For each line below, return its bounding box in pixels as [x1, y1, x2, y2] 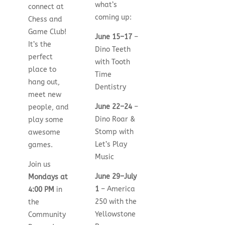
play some [28, 115, 63, 124]
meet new [28, 90, 61, 99]
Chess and [28, 15, 62, 24]
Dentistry [95, 82, 127, 91]
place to [28, 65, 56, 74]
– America [99, 184, 136, 193]
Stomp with [95, 127, 134, 136]
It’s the [28, 40, 51, 49]
